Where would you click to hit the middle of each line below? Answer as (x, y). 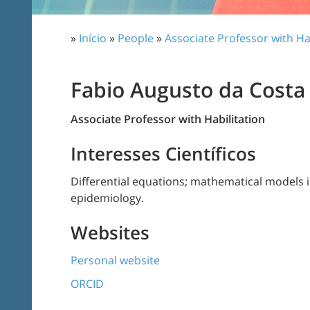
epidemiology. (107, 198)
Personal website (115, 260)
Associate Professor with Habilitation (168, 119)
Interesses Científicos (163, 154)
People (136, 38)
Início (93, 38)
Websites (110, 232)
